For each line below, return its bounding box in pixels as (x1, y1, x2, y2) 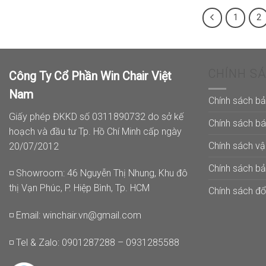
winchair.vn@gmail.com (43, 210, 141, 221)
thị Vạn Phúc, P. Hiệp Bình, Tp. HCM (9, 182, 150, 194)
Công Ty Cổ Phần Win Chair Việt (9, 69, 171, 83)
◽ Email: (9, 210, 43, 221)
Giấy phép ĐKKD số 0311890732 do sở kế (9, 110, 183, 122)
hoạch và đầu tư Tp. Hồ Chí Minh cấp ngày (9, 125, 182, 137)
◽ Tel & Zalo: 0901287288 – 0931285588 (9, 237, 179, 249)
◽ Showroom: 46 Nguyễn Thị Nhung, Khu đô (9, 167, 188, 179)
